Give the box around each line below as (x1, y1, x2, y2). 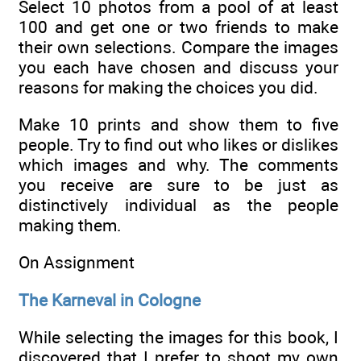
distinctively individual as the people (19, 194, 338, 215)
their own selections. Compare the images (19, 36, 338, 57)
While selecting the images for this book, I (19, 326, 338, 347)
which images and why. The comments (19, 154, 338, 175)
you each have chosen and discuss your (19, 56, 338, 77)
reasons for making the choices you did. (19, 77, 318, 98)
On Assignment (19, 252, 135, 273)
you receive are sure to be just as (19, 174, 338, 195)
